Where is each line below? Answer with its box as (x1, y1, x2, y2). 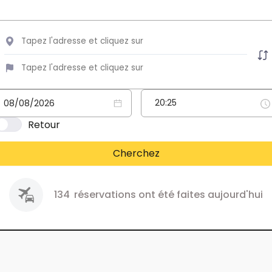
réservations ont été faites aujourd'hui (72, 188, 263, 202)
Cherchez (112, 146, 160, 160)
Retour (27, 117, 60, 132)
